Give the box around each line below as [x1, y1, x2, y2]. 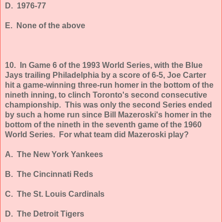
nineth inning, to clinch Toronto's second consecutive [5, 90, 207, 99]
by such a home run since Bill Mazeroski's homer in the [5, 110, 212, 119]
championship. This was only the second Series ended [5, 100, 212, 109]
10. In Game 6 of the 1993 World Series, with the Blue [5, 60, 203, 69]
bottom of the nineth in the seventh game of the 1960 [5, 120, 202, 129]
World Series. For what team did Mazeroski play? [5, 130, 189, 139]
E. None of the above [5, 21, 85, 30]
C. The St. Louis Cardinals [5, 189, 105, 198]
